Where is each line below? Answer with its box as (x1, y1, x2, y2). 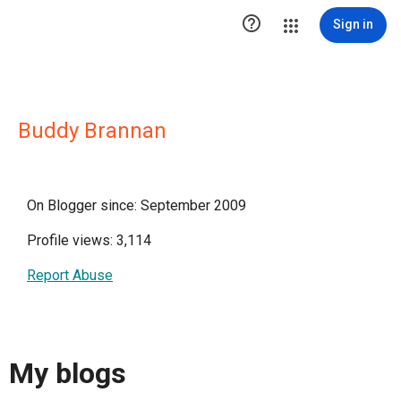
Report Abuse (27, 267, 113, 284)
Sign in (333, 17, 373, 31)
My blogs (9, 356, 126, 391)
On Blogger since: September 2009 (27, 197, 246, 214)
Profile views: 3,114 (27, 232, 151, 249)
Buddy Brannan (18, 118, 166, 143)
